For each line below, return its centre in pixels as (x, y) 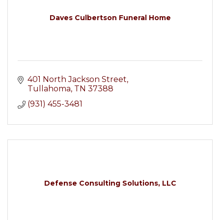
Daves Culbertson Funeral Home (110, 18)
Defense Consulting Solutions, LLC (110, 183)
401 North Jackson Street (77, 79)
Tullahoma (49, 89)
